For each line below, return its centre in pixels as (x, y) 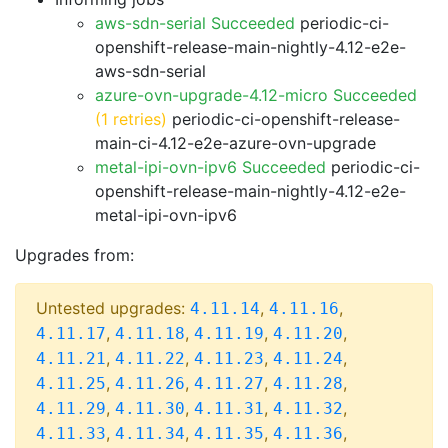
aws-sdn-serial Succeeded (195, 23)
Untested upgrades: (113, 308)
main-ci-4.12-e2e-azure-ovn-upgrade (235, 143)
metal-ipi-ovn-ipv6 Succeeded (210, 167)
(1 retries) (131, 119)
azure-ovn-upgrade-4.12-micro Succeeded (256, 95)
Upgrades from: (74, 255)
